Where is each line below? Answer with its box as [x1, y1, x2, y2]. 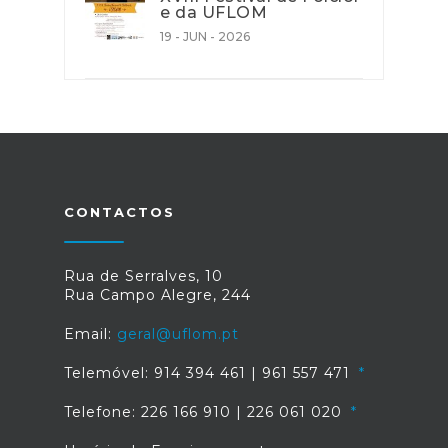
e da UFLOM [160, 2, 267, 22]
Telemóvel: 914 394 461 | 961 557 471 [64, 363, 355, 382]
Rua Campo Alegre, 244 [64, 285, 251, 304]
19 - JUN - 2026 [160, 28, 250, 44]
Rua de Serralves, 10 [64, 266, 223, 285]
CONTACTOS [64, 203, 175, 220]
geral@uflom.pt [117, 324, 239, 343]
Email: [64, 324, 117, 343]
